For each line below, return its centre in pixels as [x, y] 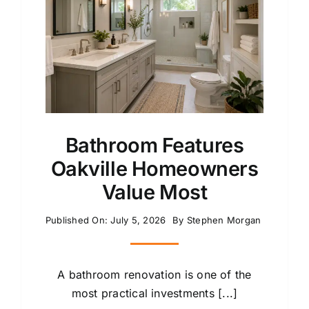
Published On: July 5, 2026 [106, 220]
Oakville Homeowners [154, 168]
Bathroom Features [154, 145]
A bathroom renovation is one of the [154, 274]
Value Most [154, 192]
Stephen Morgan [224, 220]
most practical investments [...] [154, 293]
